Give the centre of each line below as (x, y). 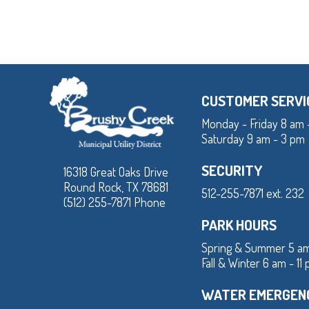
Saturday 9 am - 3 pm (253, 139)
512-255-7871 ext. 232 (253, 193)
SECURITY (232, 170)
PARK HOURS (239, 225)
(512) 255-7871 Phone (114, 202)
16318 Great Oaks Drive (116, 171)
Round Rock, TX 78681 (116, 187)
